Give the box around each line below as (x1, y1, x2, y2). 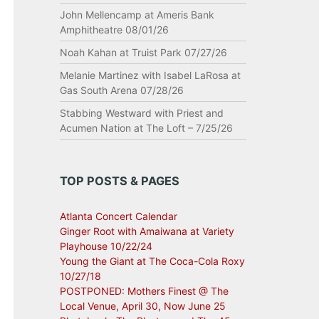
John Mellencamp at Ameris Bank (59, 9, 214, 21)
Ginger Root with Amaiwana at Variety (59, 225, 234, 237)
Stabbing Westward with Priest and (59, 107, 224, 119)
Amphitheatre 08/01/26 (59, 23, 169, 36)
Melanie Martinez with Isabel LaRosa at (59, 69, 241, 81)
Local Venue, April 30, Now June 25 (59, 300, 226, 312)
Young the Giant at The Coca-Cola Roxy (59, 255, 245, 267)
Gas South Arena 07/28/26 (59, 84, 184, 96)
